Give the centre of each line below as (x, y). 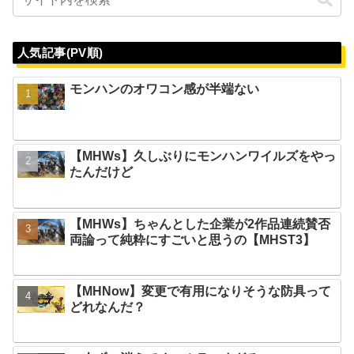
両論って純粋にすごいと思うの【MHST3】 (193, 239)
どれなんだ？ (108, 307)
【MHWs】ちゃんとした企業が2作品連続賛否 (200, 224)
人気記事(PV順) (60, 52)
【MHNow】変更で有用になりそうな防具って (201, 291)
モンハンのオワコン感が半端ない (165, 88)
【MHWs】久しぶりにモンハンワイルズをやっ (203, 156)
